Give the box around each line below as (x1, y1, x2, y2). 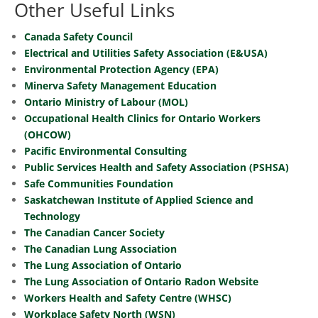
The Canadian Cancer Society (24, 226, 165, 239)
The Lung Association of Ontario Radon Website (24, 275, 258, 288)
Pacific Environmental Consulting (24, 144, 187, 158)
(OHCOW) (24, 128, 71, 141)
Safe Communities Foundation (24, 177, 173, 190)
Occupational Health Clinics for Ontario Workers (24, 111, 261, 125)
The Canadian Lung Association (24, 242, 177, 256)
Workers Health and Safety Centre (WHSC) (24, 291, 231, 305)
